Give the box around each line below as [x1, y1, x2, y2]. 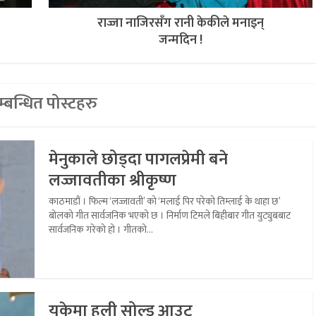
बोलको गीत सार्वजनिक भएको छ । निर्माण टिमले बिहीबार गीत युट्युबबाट [49, 207, 291, 224]
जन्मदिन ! [158, 29, 202, 51]
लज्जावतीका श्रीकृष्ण [49, 166, 176, 195]
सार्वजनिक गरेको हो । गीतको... [49, 221, 153, 238]
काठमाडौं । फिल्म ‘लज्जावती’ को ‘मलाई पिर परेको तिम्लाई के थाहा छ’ [49, 193, 280, 209]
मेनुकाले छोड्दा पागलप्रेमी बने [49, 145, 228, 174]
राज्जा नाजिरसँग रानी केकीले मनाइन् [97, 12, 264, 34]
